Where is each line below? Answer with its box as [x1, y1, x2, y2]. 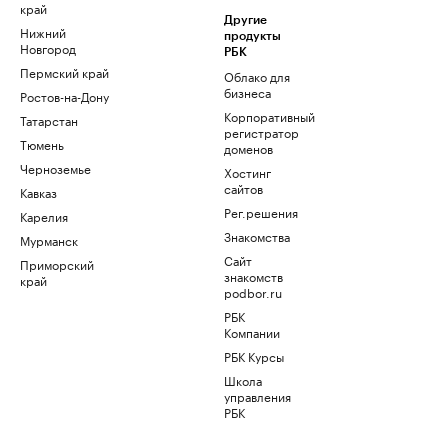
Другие [224, 14, 267, 27]
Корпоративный [224, 106, 315, 126]
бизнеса [224, 82, 271, 102]
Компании [224, 322, 280, 342]
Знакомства [224, 226, 290, 246]
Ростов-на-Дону [20, 86, 109, 106]
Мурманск [20, 230, 78, 250]
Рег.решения [224, 202, 298, 222]
